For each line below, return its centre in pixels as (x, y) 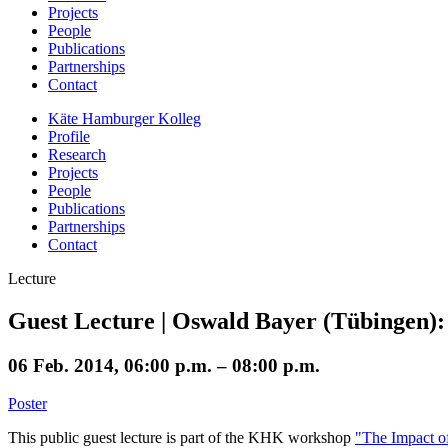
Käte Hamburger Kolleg (124, 118)
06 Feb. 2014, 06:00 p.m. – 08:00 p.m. (164, 365)
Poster (27, 404)
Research (77, 154)
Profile (69, 136)
